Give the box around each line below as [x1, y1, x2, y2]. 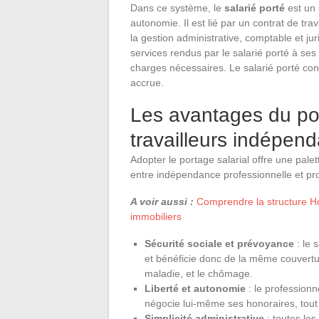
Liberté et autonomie [145, 282, 246, 294]
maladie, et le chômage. [145, 267, 253, 279]
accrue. [130, 76, 164, 88]
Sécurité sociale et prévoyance [145, 237, 294, 249]
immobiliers [130, 210, 182, 222]
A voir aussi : [130, 195, 194, 207]
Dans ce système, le [130, 1, 224, 14]
